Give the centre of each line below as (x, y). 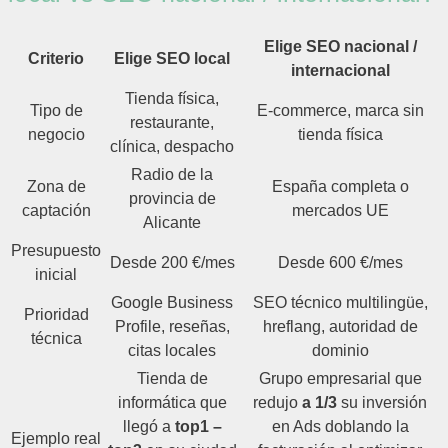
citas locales (172, 351)
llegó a (148, 427)
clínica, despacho (172, 147)
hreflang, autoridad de (340, 327)
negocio (56, 135)
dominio (340, 351)
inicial (56, 275)
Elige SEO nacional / (340, 47)
